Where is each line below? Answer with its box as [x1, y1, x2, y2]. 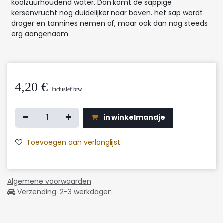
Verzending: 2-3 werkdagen [15, 186, 112, 197]
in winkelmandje [102, 112, 165, 122]
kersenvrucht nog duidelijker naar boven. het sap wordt [11, 7, 203, 18]
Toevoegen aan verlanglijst [26, 137, 120, 147]
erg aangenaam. [11, 28, 70, 39]
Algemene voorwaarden [7, 176, 91, 186]
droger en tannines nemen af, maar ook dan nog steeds [11, 18, 208, 28]
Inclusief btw [51, 85, 82, 93]
